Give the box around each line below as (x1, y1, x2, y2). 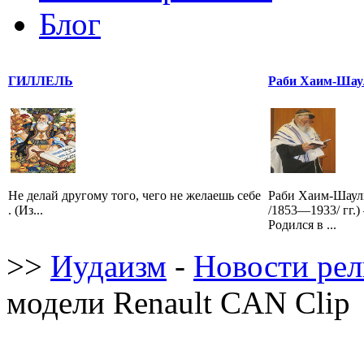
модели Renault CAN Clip (6, 284, 350, 320)
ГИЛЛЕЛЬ (8, 74, 73, 89)
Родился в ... (268, 218, 336, 232)
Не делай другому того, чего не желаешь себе (8, 188, 261, 203)
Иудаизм (50, 248, 167, 284)
